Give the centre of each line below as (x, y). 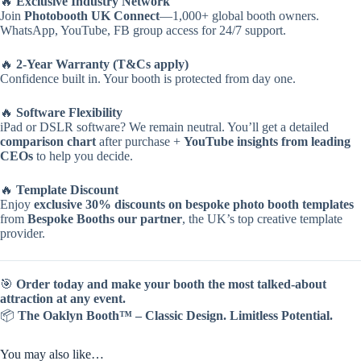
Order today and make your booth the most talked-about (171, 284)
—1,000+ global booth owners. (239, 16)
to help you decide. (83, 156)
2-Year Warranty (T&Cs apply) (102, 64)
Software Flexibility (69, 113)
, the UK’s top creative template (262, 219)
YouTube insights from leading (267, 142)
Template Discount (67, 190)
